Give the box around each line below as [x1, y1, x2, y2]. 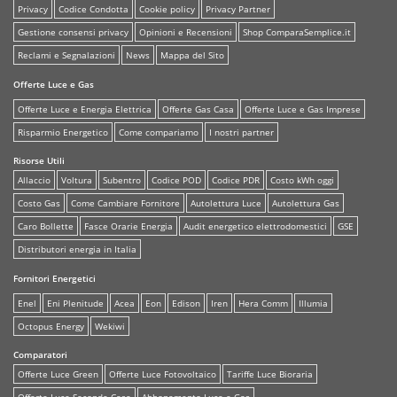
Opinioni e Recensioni [139, 25, 232, 38]
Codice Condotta [58, 2, 128, 15]
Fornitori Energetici [13, 271, 96, 284]
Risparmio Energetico [18, 125, 108, 138]
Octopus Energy [18, 319, 84, 332]
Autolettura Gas [272, 196, 339, 209]
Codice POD [152, 173, 201, 186]
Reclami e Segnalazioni [18, 48, 115, 61]
